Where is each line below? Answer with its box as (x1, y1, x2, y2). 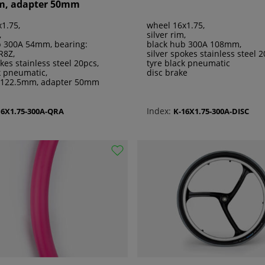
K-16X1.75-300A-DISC (173, 105, 249, 117)
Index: (147, 105, 171, 117)
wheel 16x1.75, (147, 20, 205, 31)
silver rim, (147, 29, 186, 41)
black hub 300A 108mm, (147, 38, 241, 50)
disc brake (147, 67, 188, 79)
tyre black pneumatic (147, 57, 230, 69)
